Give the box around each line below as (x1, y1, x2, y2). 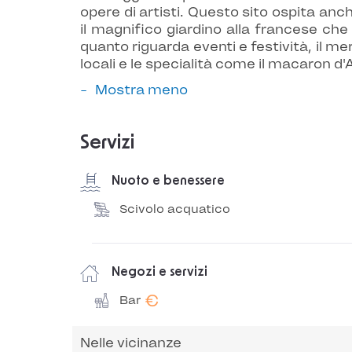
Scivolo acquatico (119, 202, 230, 216)
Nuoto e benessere (112, 174, 225, 187)
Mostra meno (95, 82, 188, 97)
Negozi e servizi (112, 266, 207, 278)
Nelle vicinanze (80, 335, 181, 350)
